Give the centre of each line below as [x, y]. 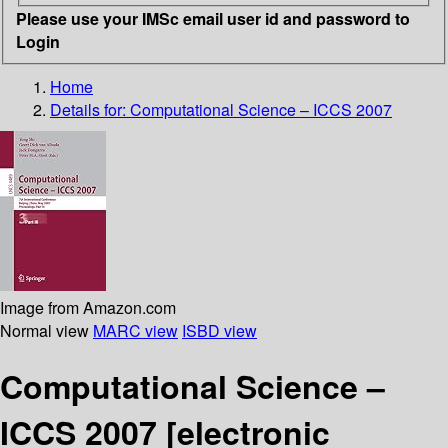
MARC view [135, 330]
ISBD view [219, 330]
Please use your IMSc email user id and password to [213, 18]
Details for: [90, 109]
